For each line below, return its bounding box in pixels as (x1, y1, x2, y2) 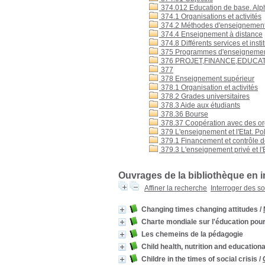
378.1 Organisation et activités (159, 83, 258, 92)
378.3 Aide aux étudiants (159, 101, 240, 109)
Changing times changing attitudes (141, 205, 258, 214)
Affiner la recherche (144, 184, 207, 192)
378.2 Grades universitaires (159, 92, 250, 101)
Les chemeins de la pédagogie (141, 230, 243, 238)
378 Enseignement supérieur (159, 75, 254, 83)
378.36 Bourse (159, 110, 208, 118)
